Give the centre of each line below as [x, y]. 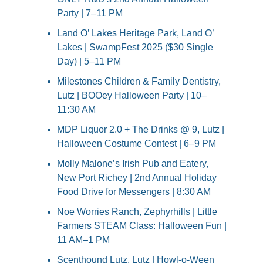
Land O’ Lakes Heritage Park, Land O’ [135, 33]
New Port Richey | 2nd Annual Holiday [137, 178]
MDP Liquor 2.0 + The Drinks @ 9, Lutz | [141, 130]
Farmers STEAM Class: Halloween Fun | [142, 226]
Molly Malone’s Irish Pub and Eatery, [133, 164]
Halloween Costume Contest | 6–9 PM [136, 144]
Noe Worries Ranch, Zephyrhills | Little [137, 212]
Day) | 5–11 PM [89, 62]
